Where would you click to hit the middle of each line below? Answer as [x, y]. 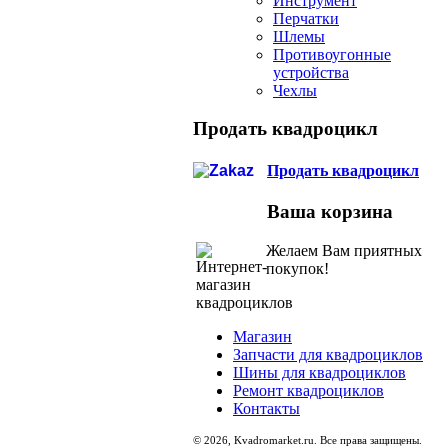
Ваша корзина [330, 211]
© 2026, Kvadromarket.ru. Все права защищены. [307, 439]
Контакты [266, 408]
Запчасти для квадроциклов [328, 354]
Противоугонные [332, 54]
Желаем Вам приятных [344, 250]
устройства [311, 72]
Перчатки [306, 18]
